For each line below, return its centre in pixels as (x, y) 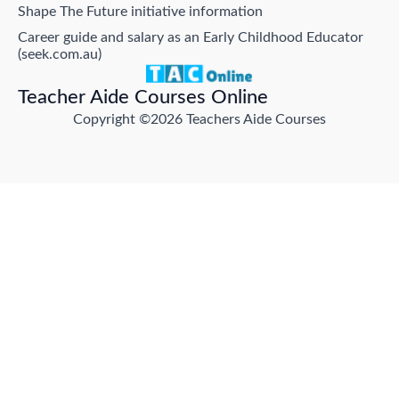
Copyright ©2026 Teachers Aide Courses (199, 120)
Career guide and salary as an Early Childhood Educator (191, 37)
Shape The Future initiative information (140, 12)
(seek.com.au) (60, 54)
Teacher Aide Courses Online (143, 98)
